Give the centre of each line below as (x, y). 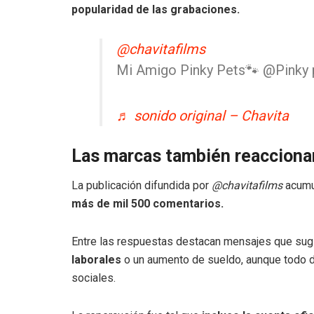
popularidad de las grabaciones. (156, 9)
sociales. (94, 278)
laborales (96, 260)
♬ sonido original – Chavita (203, 115)
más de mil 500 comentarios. (148, 204)
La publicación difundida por (142, 186)
